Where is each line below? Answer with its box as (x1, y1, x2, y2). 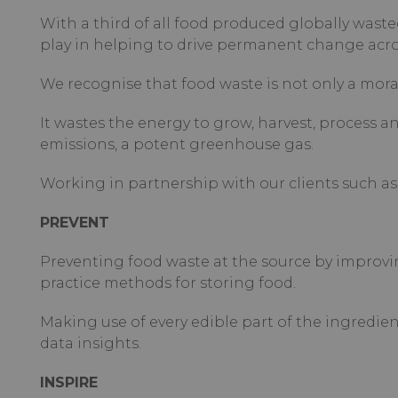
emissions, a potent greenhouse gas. (39, 135, 314, 153)
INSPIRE (39, 373, 98, 391)
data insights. (39, 334, 141, 352)
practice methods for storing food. (39, 274, 296, 291)
